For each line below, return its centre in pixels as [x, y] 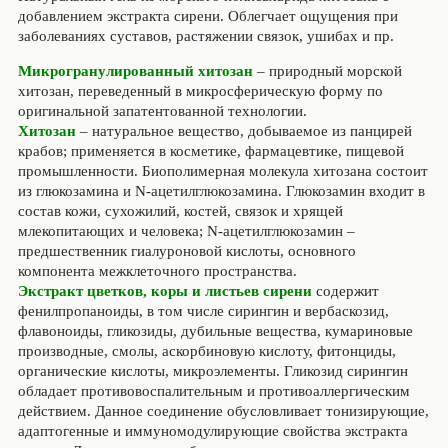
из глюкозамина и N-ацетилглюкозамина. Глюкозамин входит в [221, 191]
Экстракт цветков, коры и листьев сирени [164, 291]
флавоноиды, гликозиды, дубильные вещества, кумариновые [215, 331]
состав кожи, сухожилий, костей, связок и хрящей [180, 211]
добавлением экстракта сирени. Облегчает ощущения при [207, 16]
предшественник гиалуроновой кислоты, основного [186, 251]
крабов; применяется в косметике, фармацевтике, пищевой [210, 151]
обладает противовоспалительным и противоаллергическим [213, 391]
